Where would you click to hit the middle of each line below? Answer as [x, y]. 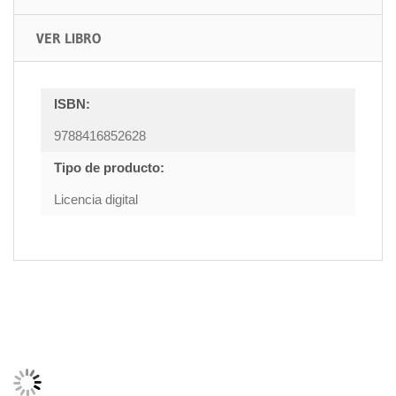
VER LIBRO [69, 38]
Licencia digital [96, 200]
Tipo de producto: [109, 168]
